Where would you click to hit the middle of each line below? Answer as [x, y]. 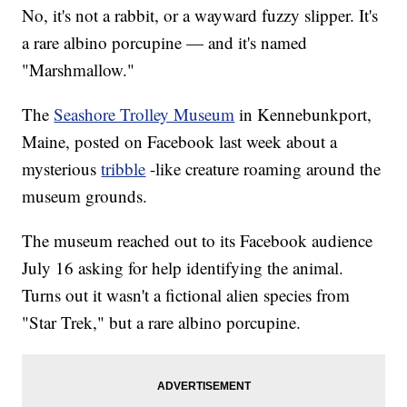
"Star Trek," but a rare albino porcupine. [162, 323]
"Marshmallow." [79, 70]
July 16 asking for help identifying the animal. [183, 268]
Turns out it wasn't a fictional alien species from [186, 295]
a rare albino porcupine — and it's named [165, 43]
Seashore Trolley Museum [144, 114]
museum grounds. [85, 196]
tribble [124, 169]
